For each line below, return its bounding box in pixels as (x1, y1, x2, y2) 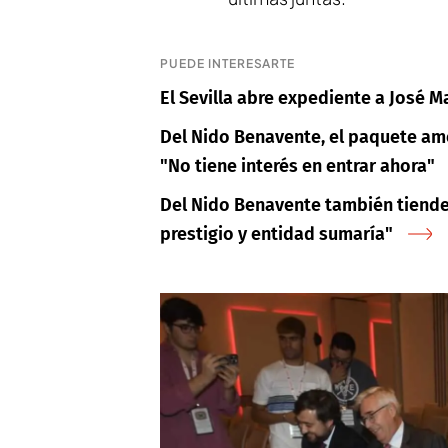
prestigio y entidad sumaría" (160, 223, 393, 245)
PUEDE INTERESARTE (160, 56, 296, 71)
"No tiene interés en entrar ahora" (160, 155, 435, 177)
